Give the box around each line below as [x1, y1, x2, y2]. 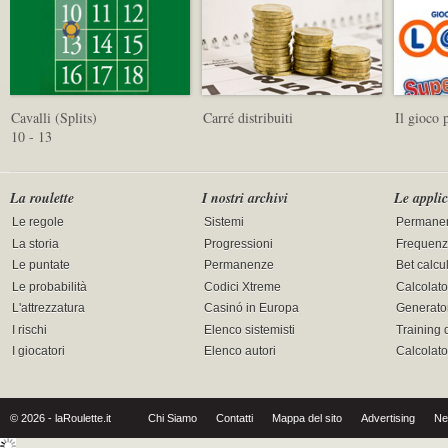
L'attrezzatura [12, 301, 86, 316]
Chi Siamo [148, 412, 197, 425]
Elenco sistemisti [204, 323, 296, 338]
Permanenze [204, 258, 275, 273]
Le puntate [12, 258, 71, 273]
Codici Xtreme [204, 280, 282, 295]
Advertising [361, 412, 415, 425]
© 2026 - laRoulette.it [10, 412, 111, 425]
